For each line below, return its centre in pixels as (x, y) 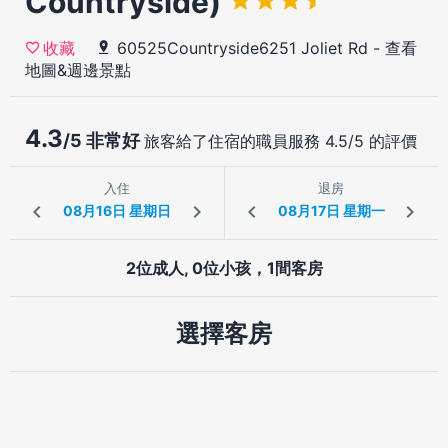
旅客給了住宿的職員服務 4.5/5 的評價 (280, 140)
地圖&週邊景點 (78, 69)
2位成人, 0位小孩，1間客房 (224, 267)
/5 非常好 (103, 140)
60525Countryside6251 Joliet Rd (242, 47)
